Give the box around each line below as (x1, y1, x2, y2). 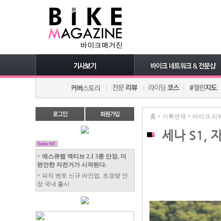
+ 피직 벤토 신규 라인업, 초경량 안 (37, 172, 128, 179)
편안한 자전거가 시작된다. (37, 161, 107, 168)
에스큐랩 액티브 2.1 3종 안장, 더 (41, 153, 126, 160)
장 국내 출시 (37, 181, 70, 187)
